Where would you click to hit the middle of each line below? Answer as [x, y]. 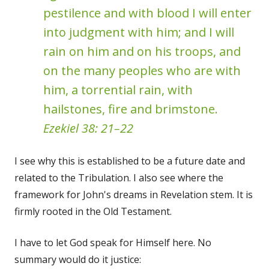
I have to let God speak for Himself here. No [113, 242]
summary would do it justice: [78, 259]
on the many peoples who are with [142, 70]
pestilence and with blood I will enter [147, 13]
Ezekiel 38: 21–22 [88, 128]
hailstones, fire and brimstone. [131, 109]
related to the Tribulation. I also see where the [119, 177]
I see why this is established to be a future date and [130, 161]
